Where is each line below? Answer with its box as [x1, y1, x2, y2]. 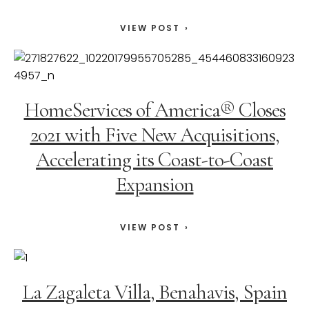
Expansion [115, 172, 194, 198]
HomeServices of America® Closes [23, 97, 286, 123]
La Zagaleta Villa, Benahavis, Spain [22, 279, 287, 306]
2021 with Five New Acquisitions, [30, 122, 279, 148]
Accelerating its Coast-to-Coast [36, 147, 273, 173]
